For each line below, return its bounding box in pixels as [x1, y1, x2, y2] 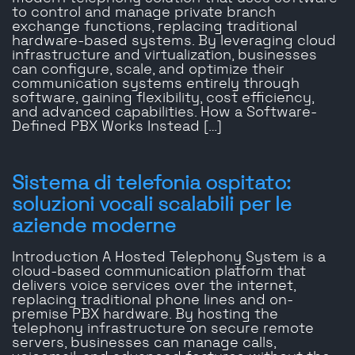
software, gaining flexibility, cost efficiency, [12, 91, 314, 106]
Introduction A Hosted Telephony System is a [12, 250, 326, 265]
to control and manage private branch [12, 6, 276, 21]
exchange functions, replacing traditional [12, 20, 297, 35]
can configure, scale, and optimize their [12, 63, 284, 78]
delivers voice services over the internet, [12, 279, 296, 294]
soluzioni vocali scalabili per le [12, 195, 292, 216]
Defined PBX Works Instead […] [12, 120, 222, 135]
